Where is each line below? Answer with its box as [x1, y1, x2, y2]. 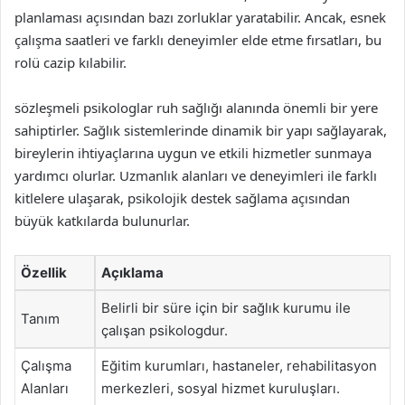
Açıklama [101, 264, 164, 281]
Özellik [21, 264, 67, 281]
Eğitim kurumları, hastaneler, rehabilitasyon [101, 357, 377, 374]
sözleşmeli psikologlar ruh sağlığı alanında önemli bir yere [14, 99, 378, 117]
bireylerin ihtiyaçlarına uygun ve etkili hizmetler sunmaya [14, 144, 372, 162]
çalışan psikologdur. [101, 322, 228, 339]
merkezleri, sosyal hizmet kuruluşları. [101, 380, 340, 397]
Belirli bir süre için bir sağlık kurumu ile [101, 299, 351, 316]
